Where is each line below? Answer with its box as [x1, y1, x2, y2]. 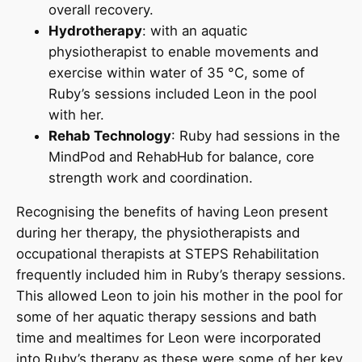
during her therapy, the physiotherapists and [16, 225, 300, 242]
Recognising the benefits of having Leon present [16, 204, 328, 221]
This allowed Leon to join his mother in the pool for [16, 288, 343, 305]
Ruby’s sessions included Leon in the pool [48, 85, 317, 102]
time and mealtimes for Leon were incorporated [16, 330, 321, 347]
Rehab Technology [48, 127, 171, 144]
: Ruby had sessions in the [171, 127, 340, 144]
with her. [48, 106, 104, 123]
